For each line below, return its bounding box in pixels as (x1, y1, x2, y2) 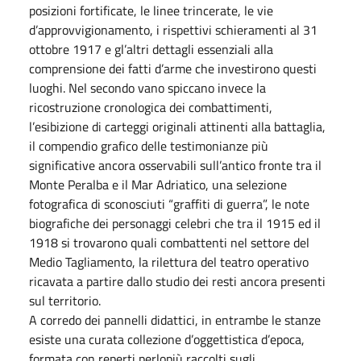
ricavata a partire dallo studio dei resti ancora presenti (29, 271, 326, 291)
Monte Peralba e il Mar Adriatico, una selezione (29, 174, 287, 194)
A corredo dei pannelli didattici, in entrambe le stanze (29, 309, 321, 330)
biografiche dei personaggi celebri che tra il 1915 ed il (29, 213, 321, 233)
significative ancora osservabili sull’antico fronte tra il (29, 155, 322, 175)
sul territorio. (29, 290, 101, 310)
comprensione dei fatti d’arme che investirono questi (29, 58, 317, 78)
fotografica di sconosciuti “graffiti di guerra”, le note (29, 193, 309, 214)
